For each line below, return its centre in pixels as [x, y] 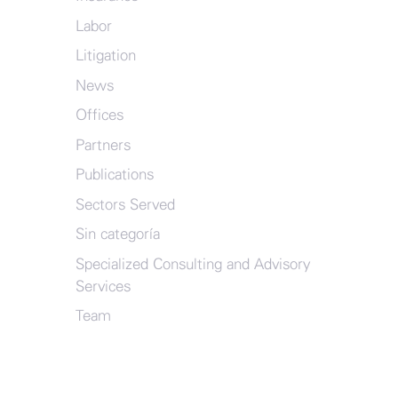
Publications [114, 175]
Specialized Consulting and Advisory [192, 264]
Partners [103, 145]
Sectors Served [125, 204]
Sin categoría [117, 234]
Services [103, 286]
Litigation [105, 56]
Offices [99, 115]
